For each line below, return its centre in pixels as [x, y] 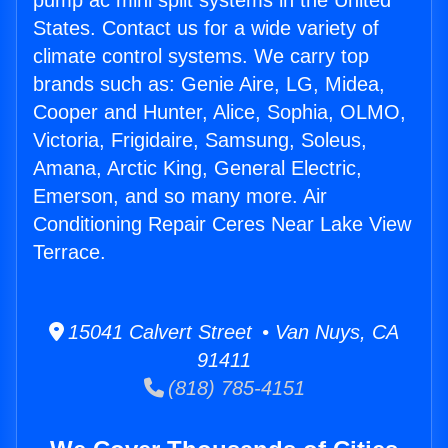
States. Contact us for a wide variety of [206, 28]
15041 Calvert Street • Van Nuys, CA [231, 332]
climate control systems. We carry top [201, 56]
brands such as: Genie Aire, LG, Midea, [209, 84]
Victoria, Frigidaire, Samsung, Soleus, [200, 140]
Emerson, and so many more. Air [180, 196]
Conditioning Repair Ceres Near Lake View [222, 224]
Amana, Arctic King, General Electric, [197, 168]
